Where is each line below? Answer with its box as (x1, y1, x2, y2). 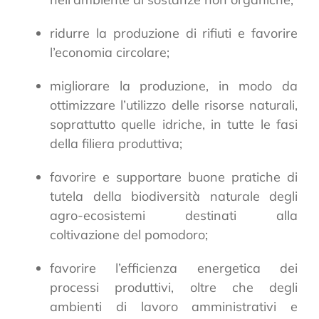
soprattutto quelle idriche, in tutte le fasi (50, 115, 298, 132)
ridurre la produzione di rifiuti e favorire (50, 24, 298, 41)
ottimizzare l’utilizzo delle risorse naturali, (50, 96, 298, 113)
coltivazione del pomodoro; (50, 226, 208, 243)
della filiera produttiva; (50, 135, 182, 152)
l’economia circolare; (50, 43, 169, 61)
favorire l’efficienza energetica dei (50, 259, 298, 276)
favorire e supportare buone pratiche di (50, 168, 298, 185)
